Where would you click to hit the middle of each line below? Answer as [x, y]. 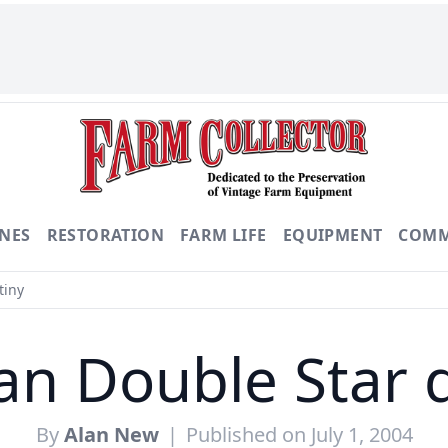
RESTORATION [105, 235]
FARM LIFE [223, 235]
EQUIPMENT [332, 235]
